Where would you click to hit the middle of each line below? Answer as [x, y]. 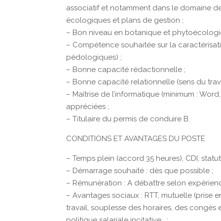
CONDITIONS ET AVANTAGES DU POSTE [136, 139]
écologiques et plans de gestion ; [125, 20]
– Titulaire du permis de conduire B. [128, 119]
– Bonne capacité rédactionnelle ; [126, 70]
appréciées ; [88, 107]
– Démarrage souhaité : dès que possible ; [140, 171]
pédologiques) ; [94, 57]
